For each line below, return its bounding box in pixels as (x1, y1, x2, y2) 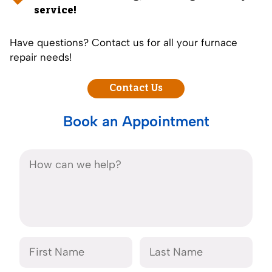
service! (34, 5, 76, 16)
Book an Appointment (63, 112, 209, 130)
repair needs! (10, 50, 72, 63)
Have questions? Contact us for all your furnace (10, 36, 237, 49)
